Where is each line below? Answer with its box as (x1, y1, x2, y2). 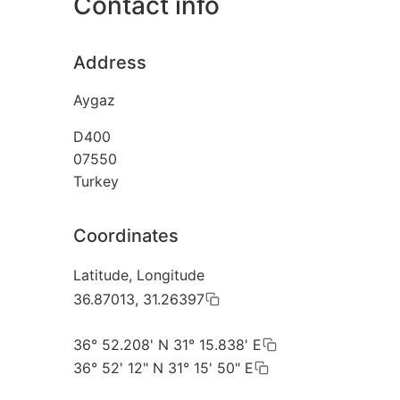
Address (73, 52, 146, 74)
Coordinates (73, 225, 179, 247)
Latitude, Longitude (73, 266, 204, 285)
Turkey (73, 172, 119, 191)
